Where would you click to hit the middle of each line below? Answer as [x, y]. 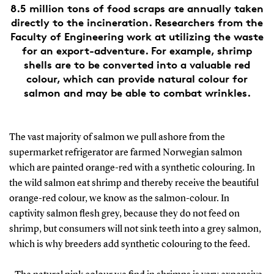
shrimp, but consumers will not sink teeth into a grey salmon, [135, 229]
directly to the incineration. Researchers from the [137, 22]
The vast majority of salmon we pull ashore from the [117, 137]
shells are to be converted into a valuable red [137, 64]
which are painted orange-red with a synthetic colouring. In [132, 168]
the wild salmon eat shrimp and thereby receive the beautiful [134, 183]
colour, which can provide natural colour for [137, 78]
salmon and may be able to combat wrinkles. [137, 92]
